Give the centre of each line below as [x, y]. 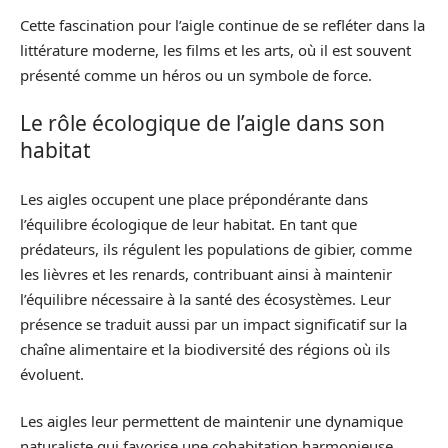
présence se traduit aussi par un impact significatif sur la [213, 323]
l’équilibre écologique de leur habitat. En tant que [188, 223]
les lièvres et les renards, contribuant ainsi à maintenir [206, 273]
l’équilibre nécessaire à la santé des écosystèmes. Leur [205, 298]
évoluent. [52, 373]
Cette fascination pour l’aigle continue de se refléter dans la [222, 24]
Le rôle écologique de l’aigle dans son [202, 123]
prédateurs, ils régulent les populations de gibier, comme [216, 248]
